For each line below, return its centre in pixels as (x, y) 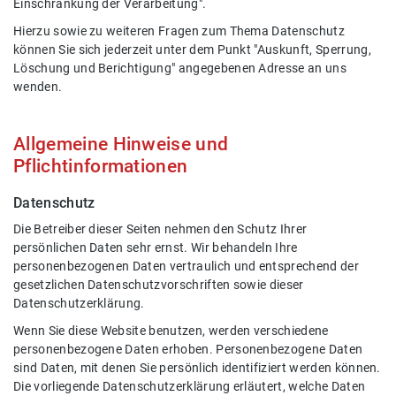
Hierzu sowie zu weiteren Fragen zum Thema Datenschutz (179, 31)
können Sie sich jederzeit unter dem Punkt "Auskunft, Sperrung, (192, 49)
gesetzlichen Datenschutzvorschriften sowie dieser (159, 285)
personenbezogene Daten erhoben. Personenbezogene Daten (188, 349)
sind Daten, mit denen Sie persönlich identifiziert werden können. (197, 368)
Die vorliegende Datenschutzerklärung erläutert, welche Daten (190, 386)
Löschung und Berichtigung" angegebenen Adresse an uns (180, 68)
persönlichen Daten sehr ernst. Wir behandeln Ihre (156, 247)
